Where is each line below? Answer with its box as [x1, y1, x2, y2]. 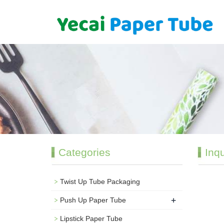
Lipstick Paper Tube [60, 214, 122, 222]
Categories [58, 146, 110, 158]
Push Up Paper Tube [60, 196, 126, 204]
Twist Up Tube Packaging [60, 177, 140, 185]
